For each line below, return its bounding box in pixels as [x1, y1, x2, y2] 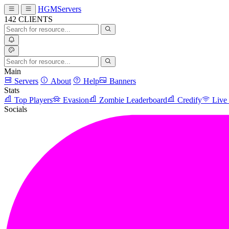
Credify [177, 96, 202, 104]
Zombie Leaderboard [99, 96, 167, 104]
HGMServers [38, 5, 81, 13]
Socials [4, 105, 27, 113]
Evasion [63, 96, 89, 104]
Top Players [14, 96, 53, 104]
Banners [109, 77, 136, 85]
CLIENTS [18, 15, 53, 24]
